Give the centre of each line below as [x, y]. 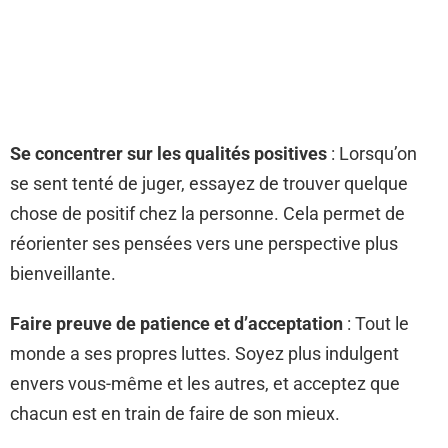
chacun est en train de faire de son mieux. [175, 413]
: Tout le [376, 323]
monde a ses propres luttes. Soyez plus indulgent [204, 353]
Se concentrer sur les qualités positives [168, 153]
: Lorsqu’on [372, 153]
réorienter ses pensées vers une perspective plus [204, 243]
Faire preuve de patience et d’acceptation [176, 323]
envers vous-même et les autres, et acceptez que [205, 383]
